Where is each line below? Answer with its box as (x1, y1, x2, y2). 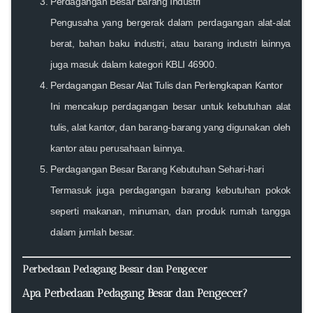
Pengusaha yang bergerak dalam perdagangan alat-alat (50, 16, 291, 28)
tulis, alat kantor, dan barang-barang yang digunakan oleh (50, 121, 291, 133)
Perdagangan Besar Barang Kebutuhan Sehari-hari (50, 163, 264, 175)
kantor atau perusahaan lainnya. (50, 142, 185, 154)
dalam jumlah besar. (50, 226, 135, 238)
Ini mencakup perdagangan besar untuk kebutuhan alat (50, 100, 291, 112)
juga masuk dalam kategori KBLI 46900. (50, 58, 217, 70)
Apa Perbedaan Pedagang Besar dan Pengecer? (22, 286, 247, 300)
